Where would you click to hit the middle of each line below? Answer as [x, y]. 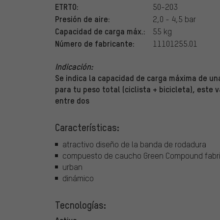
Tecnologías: [81, 205]
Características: [87, 127]
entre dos [72, 100]
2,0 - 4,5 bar [174, 19]
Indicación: [74, 67]
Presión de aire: [82, 19]
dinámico [78, 178]
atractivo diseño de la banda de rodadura [134, 144]
